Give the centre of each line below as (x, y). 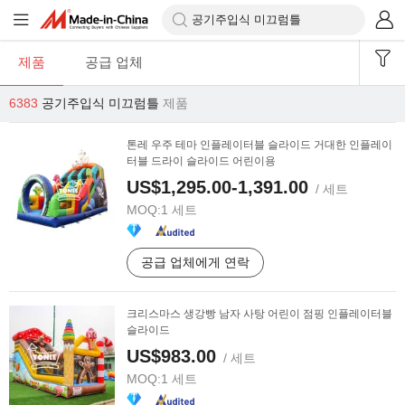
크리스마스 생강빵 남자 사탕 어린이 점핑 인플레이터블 (259, 314)
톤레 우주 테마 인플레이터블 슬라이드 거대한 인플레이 (259, 145)
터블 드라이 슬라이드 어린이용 (201, 161)
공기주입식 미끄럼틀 (100, 103)
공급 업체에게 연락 (195, 262)
